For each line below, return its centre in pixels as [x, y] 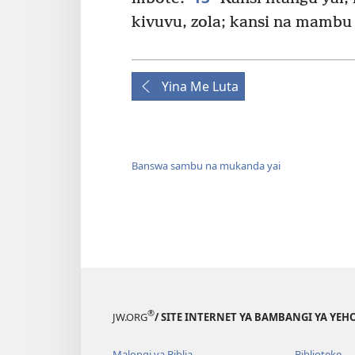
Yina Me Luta [200, 86]
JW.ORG [130, 317]
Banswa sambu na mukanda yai [206, 166]
